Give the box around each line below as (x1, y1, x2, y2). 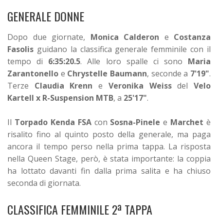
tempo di (7, 55, 49, 67)
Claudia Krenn (34, 80, 93, 91)
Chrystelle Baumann (67, 68, 147, 79)
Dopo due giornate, (7, 31, 91, 42)
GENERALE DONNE (7, 7, 84, 25)
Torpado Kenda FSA (14, 116, 91, 127)
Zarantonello (7, 68, 58, 79)
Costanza (174, 31, 211, 42)
